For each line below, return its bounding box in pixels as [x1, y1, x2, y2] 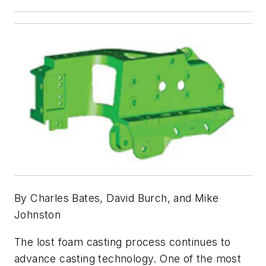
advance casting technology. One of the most [14, 252, 242, 265]
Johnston [14, 208, 61, 221]
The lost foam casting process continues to [14, 235, 231, 248]
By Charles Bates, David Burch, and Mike [14, 192, 219, 204]
